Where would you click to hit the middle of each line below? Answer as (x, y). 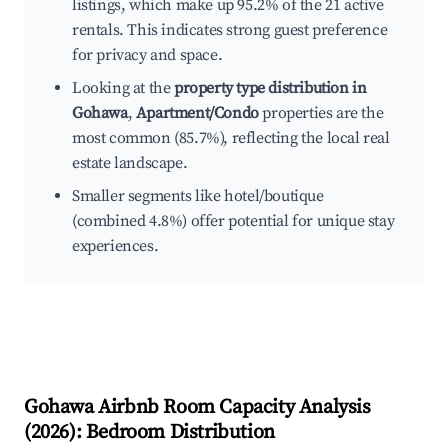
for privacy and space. (147, 55)
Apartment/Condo (197, 113)
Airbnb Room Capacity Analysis (232, 408)
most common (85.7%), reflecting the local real (231, 138)
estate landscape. (130, 163)
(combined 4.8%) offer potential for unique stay (233, 221)
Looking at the (123, 88)
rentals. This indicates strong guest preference (230, 30)
